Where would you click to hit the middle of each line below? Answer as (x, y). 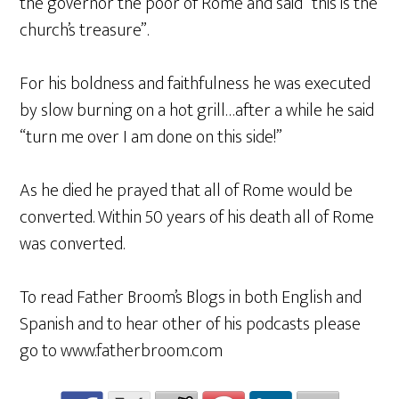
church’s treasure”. (85, 30)
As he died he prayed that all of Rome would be (187, 191)
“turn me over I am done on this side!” (151, 137)
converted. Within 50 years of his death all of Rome (197, 217)
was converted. (73, 244)
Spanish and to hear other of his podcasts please (191, 324)
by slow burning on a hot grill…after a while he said (197, 110)
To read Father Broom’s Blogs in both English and (191, 297)
